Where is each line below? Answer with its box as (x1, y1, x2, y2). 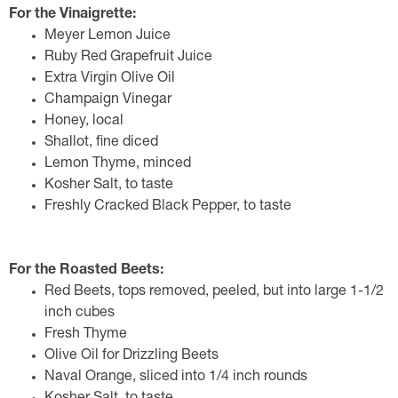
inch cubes (44, 306, 115, 321)
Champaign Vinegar (44, 93, 171, 107)
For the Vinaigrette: (9, 8, 136, 22)
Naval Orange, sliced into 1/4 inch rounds (44, 370, 307, 385)
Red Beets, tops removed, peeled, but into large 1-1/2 (44, 285, 384, 299)
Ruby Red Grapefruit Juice (44, 51, 212, 65)
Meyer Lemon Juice (44, 29, 171, 44)
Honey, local (44, 115, 123, 129)
